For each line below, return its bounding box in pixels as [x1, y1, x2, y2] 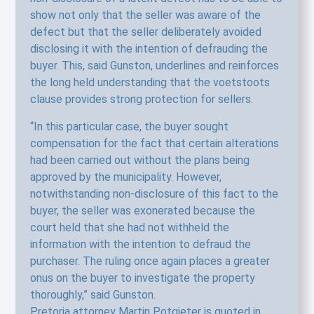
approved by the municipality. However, [29, 170, 221, 184]
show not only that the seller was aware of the [29, 8, 261, 22]
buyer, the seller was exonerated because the [29, 203, 255, 217]
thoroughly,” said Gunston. [29, 287, 156, 301]
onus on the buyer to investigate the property [29, 271, 255, 285]
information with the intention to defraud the [29, 237, 251, 251]
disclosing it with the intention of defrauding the [29, 42, 268, 56]
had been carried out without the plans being [29, 153, 250, 167]
